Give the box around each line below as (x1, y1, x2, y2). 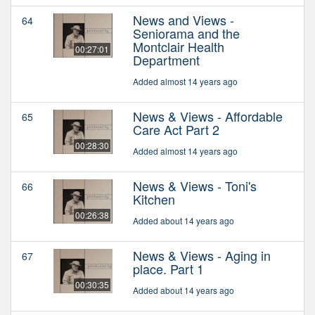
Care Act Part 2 (133, 120, 219, 139)
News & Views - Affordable (133, 107, 283, 126)
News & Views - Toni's (133, 176, 257, 195)
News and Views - (133, 11, 234, 30)
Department (133, 51, 200, 70)
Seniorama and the (133, 24, 240, 43)
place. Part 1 (133, 259, 204, 278)
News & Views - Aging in (133, 246, 271, 265)
